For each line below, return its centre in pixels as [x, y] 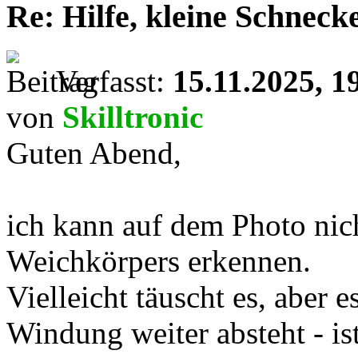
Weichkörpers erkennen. [159, 261]
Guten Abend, [94, 153]
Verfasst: [114, 82]
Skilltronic [133, 117]
